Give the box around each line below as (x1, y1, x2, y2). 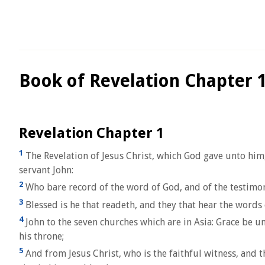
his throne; (19, 231, 64, 243)
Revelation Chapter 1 (19, 125, 164, 141)
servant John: (19, 164, 73, 176)
